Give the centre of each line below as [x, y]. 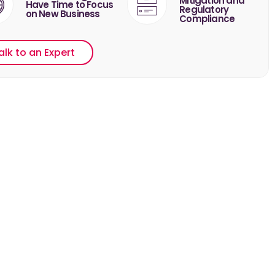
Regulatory [204, 9]
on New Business [63, 14]
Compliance [207, 18]
